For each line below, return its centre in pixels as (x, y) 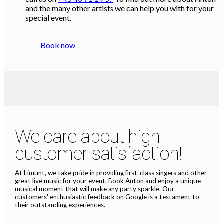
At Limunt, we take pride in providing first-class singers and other (111, 173)
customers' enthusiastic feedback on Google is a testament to (107, 197)
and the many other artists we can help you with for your (120, 8)
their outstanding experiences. (60, 205)
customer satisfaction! (98, 153)
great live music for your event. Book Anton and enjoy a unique (108, 181)
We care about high (87, 136)
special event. (49, 18)
